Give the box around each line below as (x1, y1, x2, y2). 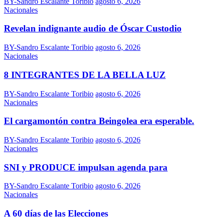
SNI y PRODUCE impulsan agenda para (4, 162, 168, 172)
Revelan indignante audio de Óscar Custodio (4, 23, 182, 34)
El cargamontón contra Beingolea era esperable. (4, 116, 194, 126)
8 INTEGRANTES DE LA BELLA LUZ (4, 69, 166, 80)
